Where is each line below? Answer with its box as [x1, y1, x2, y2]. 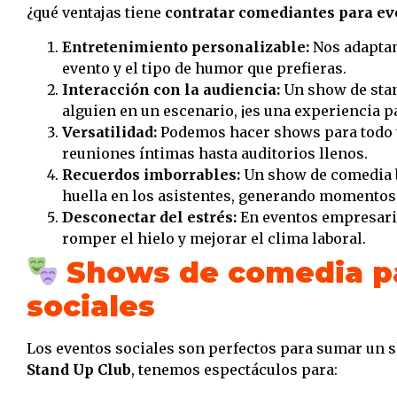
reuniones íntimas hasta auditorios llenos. [62, 144, 368, 162]
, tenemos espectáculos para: [131, 360, 338, 378]
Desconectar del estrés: [62, 207, 237, 226]
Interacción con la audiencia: [62, 80, 280, 98]
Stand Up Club [27, 360, 131, 378]
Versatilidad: [62, 122, 157, 141]
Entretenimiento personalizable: [62, 37, 309, 56]
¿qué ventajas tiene [27, 4, 165, 22]
